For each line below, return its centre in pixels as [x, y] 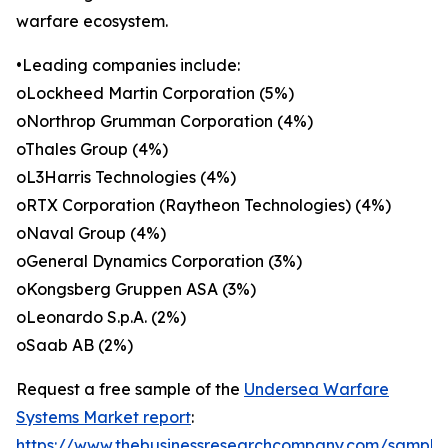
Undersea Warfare [316, 389]
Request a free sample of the [130, 389]
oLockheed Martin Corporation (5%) [155, 93]
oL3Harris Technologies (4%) [126, 177]
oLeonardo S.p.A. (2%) [101, 317]
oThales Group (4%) [92, 149]
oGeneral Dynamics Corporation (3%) [159, 261]
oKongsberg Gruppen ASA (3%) [136, 289]
